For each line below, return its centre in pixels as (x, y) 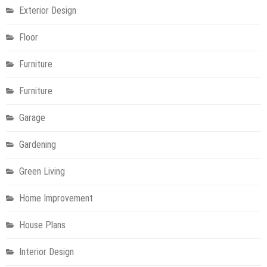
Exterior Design (48, 10)
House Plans (42, 225)
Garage (32, 117)
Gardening (38, 144)
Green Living (42, 171)
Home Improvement (56, 198)
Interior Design (46, 252)
